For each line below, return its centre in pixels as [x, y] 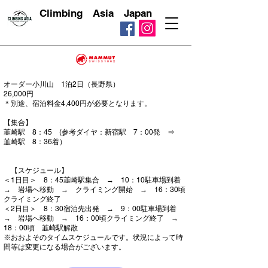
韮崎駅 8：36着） [35, 142]
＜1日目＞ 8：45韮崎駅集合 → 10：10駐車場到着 [96, 180]
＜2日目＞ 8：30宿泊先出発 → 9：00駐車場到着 [94, 209]
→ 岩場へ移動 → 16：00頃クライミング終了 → [95, 218]
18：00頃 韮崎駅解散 [41, 228]
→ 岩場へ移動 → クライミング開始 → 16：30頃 [95, 190]
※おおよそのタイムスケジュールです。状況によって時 [93, 237]
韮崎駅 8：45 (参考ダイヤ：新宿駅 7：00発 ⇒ [93, 132]
